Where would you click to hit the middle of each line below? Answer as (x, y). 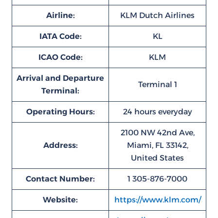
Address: (60, 145)
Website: (60, 200)
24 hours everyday (157, 112)
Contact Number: (60, 179)
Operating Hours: (60, 112)
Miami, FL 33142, (157, 145)
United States (157, 158)
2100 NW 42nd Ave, (157, 133)
